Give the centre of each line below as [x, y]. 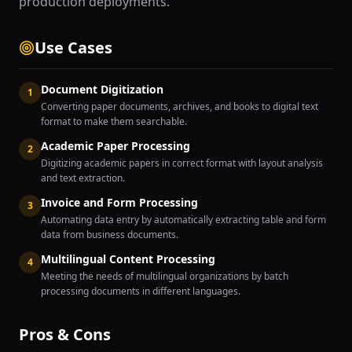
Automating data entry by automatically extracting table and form [183, 220]
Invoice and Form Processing [119, 202]
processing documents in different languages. [141, 291]
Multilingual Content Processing [128, 259]
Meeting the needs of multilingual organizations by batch [165, 276]
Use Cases [73, 48]
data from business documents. [110, 235]
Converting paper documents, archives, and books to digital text [180, 106]
